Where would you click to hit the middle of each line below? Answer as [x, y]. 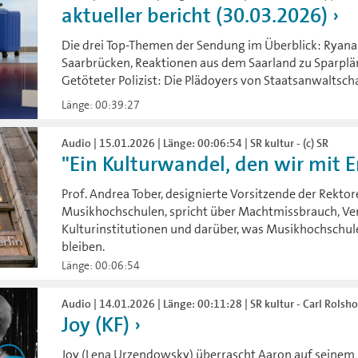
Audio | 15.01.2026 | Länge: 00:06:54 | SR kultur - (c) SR [195, 143]
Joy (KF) [96, 325]
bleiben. [84, 247]
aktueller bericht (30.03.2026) [195, 15]
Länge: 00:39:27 [101, 105]
